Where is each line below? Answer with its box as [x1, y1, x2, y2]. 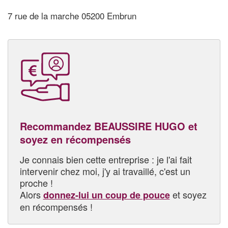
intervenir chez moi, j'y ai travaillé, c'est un [19, 164, 190, 178]
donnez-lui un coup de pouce [43, 188, 170, 202]
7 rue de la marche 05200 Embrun [8, 9, 136, 22]
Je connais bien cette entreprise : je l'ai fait [19, 152, 192, 166]
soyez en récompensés [19, 131, 131, 147]
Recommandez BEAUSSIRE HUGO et [19, 118, 197, 133]
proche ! [19, 176, 53, 189]
